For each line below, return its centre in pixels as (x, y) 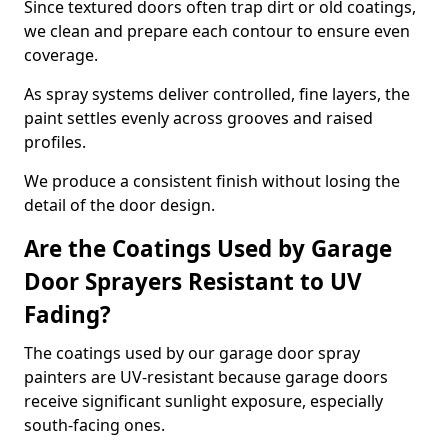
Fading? (67, 314)
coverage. (61, 55)
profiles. (55, 142)
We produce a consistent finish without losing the (212, 181)
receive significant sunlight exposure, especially (203, 401)
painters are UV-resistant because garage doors (206, 377)
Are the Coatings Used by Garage (208, 248)
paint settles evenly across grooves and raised (198, 118)
